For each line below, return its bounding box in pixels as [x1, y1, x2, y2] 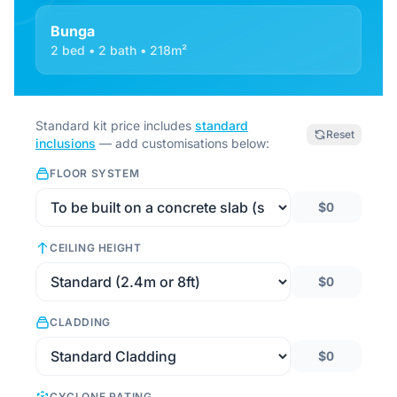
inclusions [35, 136, 96, 151]
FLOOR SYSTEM [50, 167, 140, 180]
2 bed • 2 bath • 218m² [51, 43, 187, 58]
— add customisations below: [96, 136, 269, 151]
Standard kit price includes [35, 118, 195, 133]
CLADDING [50, 315, 111, 329]
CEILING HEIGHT [50, 241, 142, 254]
